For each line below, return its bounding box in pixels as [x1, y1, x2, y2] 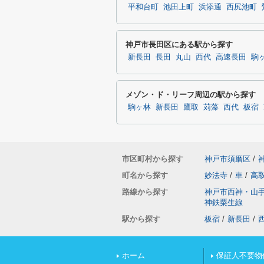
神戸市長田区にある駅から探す [126, 40, 233, 49]
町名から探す [122, 171, 168, 180]
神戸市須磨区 [204, 154, 250, 163]
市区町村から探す [122, 154, 183, 163]
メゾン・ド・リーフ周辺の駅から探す [126, 90, 256, 99]
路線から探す [122, 187, 168, 196]
